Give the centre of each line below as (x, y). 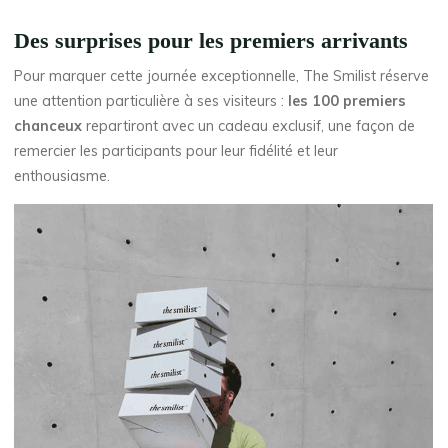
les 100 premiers (347, 101)
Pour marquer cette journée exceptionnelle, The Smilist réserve (222, 76)
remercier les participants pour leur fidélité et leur (176, 151)
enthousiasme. (62, 176)
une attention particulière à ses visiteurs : (151, 101)
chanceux (48, 126)
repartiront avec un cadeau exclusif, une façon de (249, 126)
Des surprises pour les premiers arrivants (211, 40)
